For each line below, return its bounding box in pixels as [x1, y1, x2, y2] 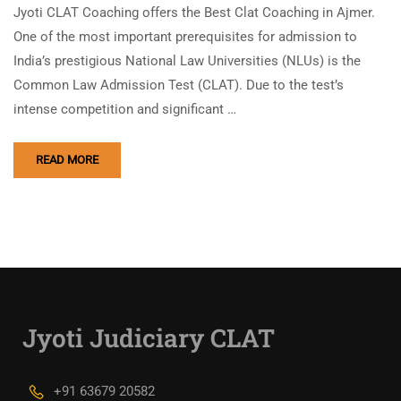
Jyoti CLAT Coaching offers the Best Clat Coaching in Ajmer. [13, 4, 375, 21]
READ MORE [36, 153, 98, 167]
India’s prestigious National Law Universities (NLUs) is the [13, 53, 361, 70]
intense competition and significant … [13, 101, 236, 118]
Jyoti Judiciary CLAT [22, 321, 275, 355]
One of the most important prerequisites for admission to [13, 29, 357, 46]
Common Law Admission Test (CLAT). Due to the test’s [13, 77, 344, 94]
